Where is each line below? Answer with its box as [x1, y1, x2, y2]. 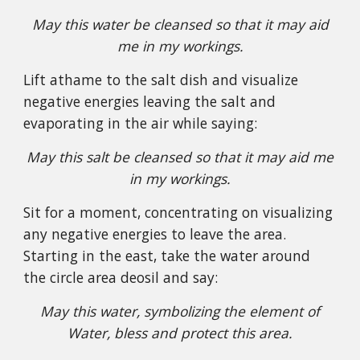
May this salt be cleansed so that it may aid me [27, 147, 333, 166]
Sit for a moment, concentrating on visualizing [23, 202, 333, 222]
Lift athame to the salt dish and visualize [23, 70, 299, 89]
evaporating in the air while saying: [23, 113, 258, 133]
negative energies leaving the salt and [23, 92, 276, 111]
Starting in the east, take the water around [23, 246, 311, 265]
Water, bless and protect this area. [67, 323, 292, 342]
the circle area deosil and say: [23, 268, 219, 287]
